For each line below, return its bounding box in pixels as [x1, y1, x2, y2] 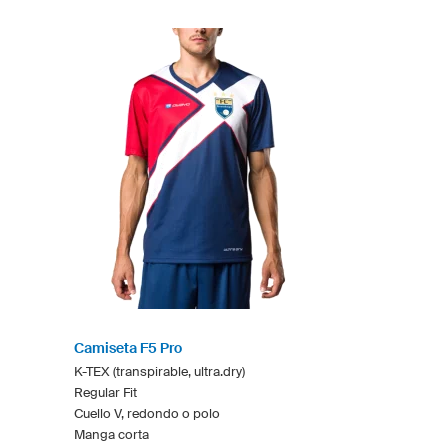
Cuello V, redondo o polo [74, 405, 220, 421]
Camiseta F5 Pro [74, 339, 182, 356]
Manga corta [74, 426, 149, 442]
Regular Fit [74, 384, 137, 400]
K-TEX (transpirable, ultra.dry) [74, 363, 245, 379]
